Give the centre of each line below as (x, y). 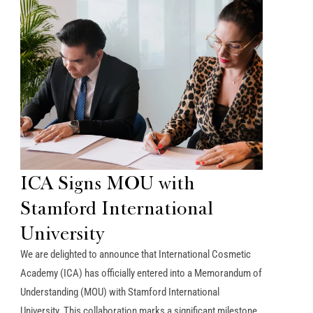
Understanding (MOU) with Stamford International (120, 292)
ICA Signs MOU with (108, 182)
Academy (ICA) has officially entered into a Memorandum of (141, 273)
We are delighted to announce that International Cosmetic (136, 254)
